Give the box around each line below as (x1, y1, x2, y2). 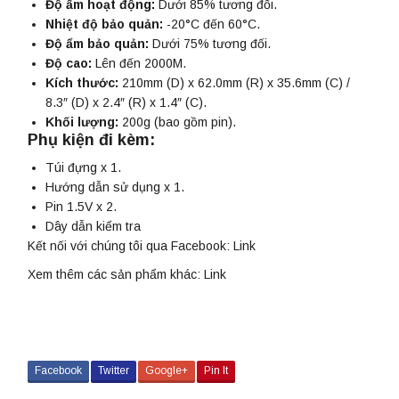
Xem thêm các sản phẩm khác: (28, 267, 204, 282)
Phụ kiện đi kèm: (28, 131, 155, 150)
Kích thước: (45, 76, 118, 91)
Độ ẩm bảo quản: (45, 37, 149, 52)
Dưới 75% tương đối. (149, 37, 271, 52)
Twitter (98, 364, 129, 378)
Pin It (204, 364, 228, 378)
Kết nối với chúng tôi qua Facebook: (28, 239, 233, 254)
